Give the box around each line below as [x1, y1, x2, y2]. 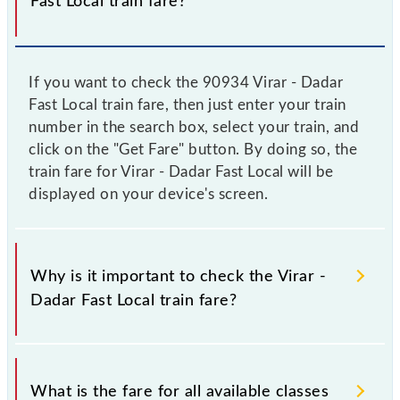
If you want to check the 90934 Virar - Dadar [29, 74, 343, 90]
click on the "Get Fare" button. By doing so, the [29, 141, 357, 157]
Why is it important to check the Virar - [30, 268, 326, 285]
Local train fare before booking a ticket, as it [15, 376, 324, 392]
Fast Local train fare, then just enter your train [29, 96, 346, 112]
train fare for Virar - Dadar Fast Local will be [29, 163, 334, 179]
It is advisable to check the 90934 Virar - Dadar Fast [15, 354, 379, 370]
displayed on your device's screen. [29, 186, 268, 202]
